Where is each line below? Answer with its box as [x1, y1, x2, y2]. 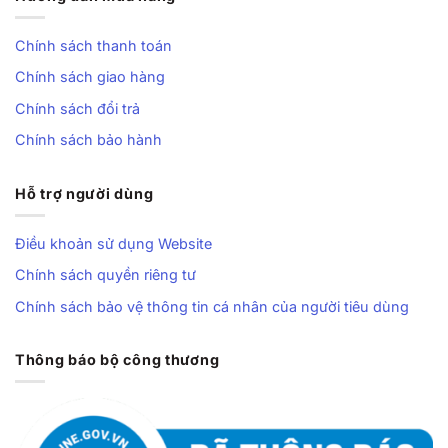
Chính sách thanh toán [15, 36, 172, 54]
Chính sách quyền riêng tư [15, 266, 196, 284]
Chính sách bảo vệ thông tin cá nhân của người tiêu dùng [15, 297, 409, 315]
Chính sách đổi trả [15, 99, 140, 117]
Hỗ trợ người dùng [15, 184, 154, 202]
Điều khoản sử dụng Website [15, 234, 212, 252]
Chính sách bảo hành [15, 131, 162, 149]
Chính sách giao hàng [15, 68, 165, 86]
